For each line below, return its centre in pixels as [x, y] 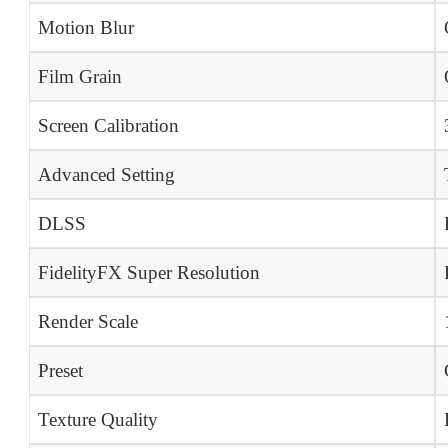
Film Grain [79, 77]
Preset [60, 371]
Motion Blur [85, 28]
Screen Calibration [108, 126]
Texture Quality [97, 420]
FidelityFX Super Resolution [148, 273]
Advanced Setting [106, 175]
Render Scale [87, 322]
